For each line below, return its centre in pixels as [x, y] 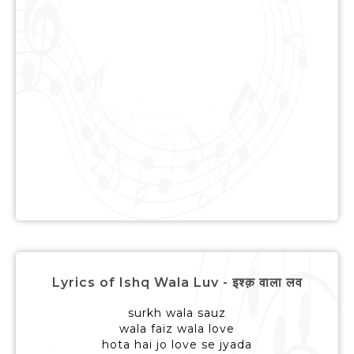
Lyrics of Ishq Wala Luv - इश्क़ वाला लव [177, 283]
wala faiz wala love [177, 329]
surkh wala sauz [177, 313]
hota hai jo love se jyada [177, 345]
